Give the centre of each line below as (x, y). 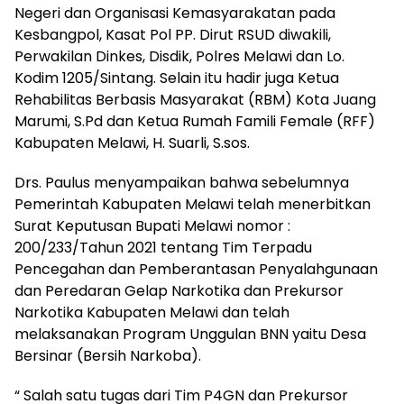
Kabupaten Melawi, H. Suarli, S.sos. (132, 143)
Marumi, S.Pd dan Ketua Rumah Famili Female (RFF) (195, 122)
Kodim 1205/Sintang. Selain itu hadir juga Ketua (177, 78)
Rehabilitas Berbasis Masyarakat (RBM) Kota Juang (195, 100)
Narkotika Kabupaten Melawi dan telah (152, 313)
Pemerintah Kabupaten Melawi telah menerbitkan (193, 205)
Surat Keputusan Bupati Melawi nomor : (152, 226)
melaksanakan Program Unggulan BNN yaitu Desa (190, 335)
